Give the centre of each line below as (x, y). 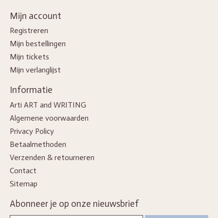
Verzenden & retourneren (52, 157)
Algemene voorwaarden (49, 118)
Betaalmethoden (38, 144)
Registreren (29, 31)
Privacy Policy (32, 131)
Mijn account (36, 16)
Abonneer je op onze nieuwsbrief (74, 203)
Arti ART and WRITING (48, 105)
